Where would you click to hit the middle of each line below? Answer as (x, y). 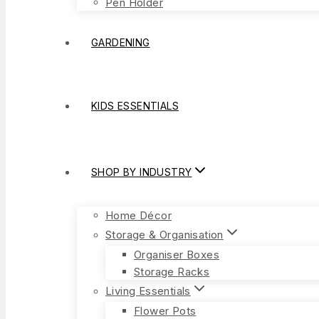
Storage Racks (172, 271)
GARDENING (121, 42)
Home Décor (138, 215)
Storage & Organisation (164, 234)
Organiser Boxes (177, 254)
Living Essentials (148, 291)
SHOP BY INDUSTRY (142, 172)
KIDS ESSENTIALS (135, 106)
